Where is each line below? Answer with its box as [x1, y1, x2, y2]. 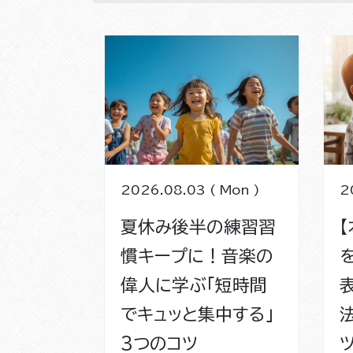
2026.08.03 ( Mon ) [121, 183, 260, 196]
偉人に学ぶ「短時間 [121, 276, 267, 294]
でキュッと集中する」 [121, 305, 274, 323]
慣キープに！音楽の [121, 247, 273, 265]
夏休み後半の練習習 [121, 217, 276, 236]
